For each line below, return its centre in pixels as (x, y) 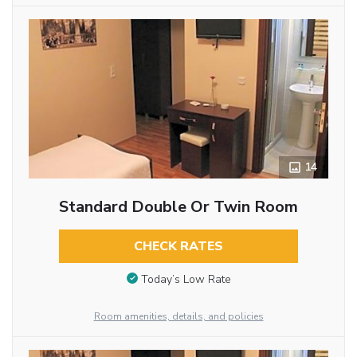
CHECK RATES (178, 247)
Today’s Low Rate (186, 279)
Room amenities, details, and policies (178, 316)
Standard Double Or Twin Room (178, 207)
